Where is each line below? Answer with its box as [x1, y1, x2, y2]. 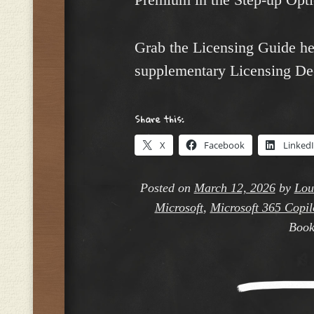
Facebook [204, 139, 245, 152]
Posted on [139, 181, 194, 196]
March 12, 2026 [193, 181, 275, 196]
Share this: [135, 111, 184, 128]
